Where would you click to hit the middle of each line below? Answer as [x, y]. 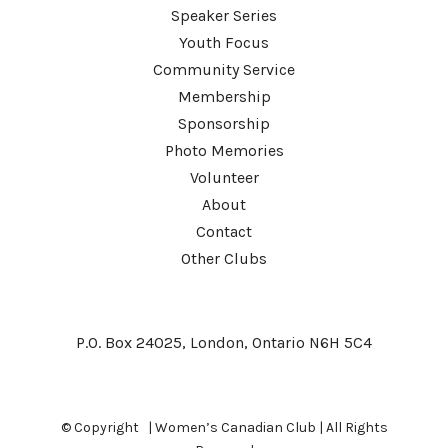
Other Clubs [224, 259]
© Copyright [102, 428]
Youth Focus [224, 43]
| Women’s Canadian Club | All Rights [266, 428]
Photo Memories [224, 151]
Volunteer [224, 178]
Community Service [224, 70]
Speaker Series [224, 16]
